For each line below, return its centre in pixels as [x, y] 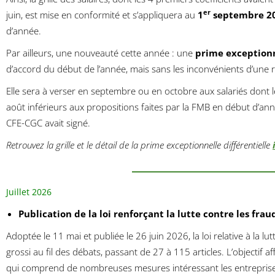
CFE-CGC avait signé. [48, 122]
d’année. [24, 30]
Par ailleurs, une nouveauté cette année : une [101, 52]
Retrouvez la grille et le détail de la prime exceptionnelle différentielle [138, 145]
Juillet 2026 [29, 192]
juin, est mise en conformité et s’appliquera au [102, 14]
